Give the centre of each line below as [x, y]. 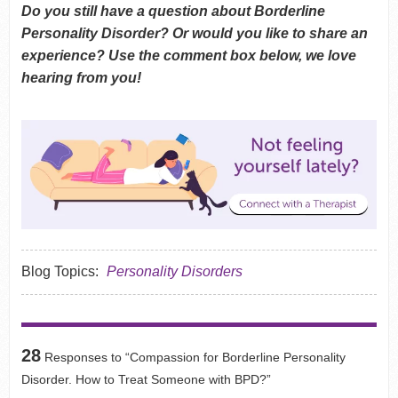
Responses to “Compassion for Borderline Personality [193, 357]
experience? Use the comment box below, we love [188, 55]
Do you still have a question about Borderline [173, 11]
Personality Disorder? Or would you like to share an [194, 33]
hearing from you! [81, 77]
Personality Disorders [174, 271]
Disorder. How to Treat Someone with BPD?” [146, 379]
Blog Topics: [60, 271]
